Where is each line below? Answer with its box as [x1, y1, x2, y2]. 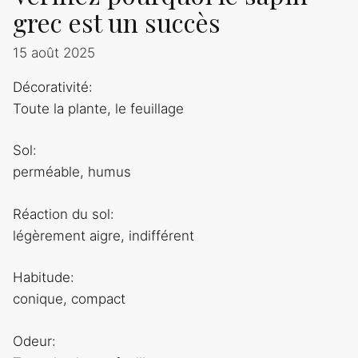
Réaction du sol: [13, 205, 114, 222]
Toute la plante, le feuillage [13, 100, 184, 117]
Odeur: [13, 332, 56, 349]
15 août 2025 [13, 44, 95, 61]
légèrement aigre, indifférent [13, 227, 194, 244]
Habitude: [13, 269, 74, 286]
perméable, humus [13, 164, 131, 181]
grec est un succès [13, 5, 221, 40]
